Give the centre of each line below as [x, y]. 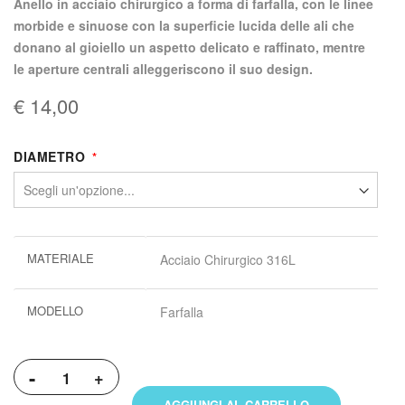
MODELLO [55, 311]
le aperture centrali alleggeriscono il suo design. [163, 69]
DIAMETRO [49, 157]
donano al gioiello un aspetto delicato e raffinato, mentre [189, 47]
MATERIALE [61, 259]
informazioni [47, 268]
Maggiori [38, 246]
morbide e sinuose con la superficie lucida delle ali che [184, 26]
